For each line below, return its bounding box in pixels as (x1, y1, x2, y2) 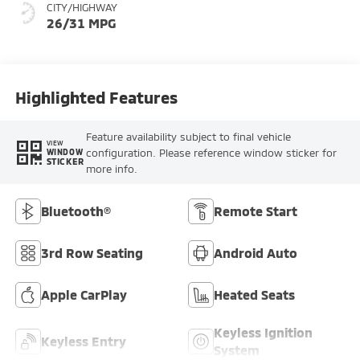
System (214, 342, 260, 358)
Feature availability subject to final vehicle (85, 129, 291, 143)
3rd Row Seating (40, 245, 143, 261)
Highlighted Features (14, 87, 178, 107)
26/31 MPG (46, 15, 116, 31)
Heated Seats (214, 287, 295, 303)
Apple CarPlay (40, 287, 127, 303)
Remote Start (214, 203, 297, 219)
